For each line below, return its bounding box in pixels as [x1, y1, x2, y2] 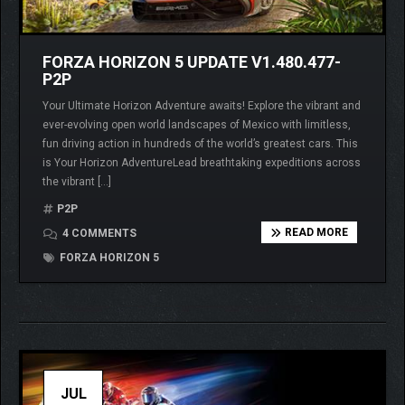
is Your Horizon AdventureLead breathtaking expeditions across [42, 156, 361, 170]
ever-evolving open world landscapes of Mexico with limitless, [42, 118, 351, 132]
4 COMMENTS [60, 227, 137, 240]
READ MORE [284, 226, 348, 240]
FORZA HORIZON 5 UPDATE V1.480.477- [42, 52, 341, 72]
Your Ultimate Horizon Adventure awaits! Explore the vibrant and [42, 99, 361, 113]
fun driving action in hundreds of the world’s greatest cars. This [42, 137, 358, 151]
